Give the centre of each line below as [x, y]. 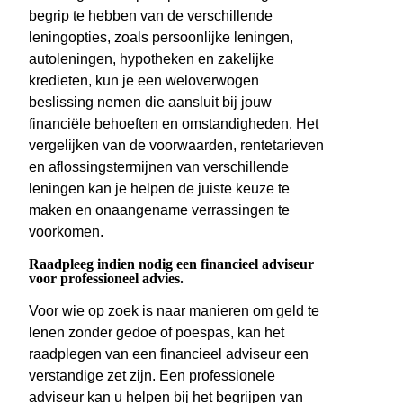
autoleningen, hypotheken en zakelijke [152, 59]
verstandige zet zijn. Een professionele [152, 376]
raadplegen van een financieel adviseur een [169, 354]
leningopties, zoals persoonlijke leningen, [161, 38]
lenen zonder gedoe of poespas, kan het [157, 333]
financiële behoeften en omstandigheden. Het [174, 124]
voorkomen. [66, 232]
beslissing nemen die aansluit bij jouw [150, 103]
